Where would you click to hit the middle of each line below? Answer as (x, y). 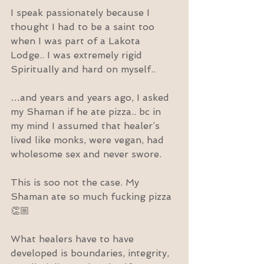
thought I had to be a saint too (84, 27)
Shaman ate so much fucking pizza (93, 196)
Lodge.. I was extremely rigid (78, 55)
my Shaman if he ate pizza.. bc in (87, 111)
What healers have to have (74, 239)
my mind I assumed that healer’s (87, 126)
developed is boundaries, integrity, (91, 253)
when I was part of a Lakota (77, 41)
